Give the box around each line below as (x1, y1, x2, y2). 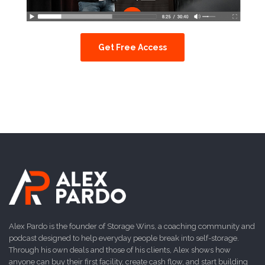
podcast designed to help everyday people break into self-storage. (9, 233, 239, 243)
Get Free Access (98, 43, 167, 53)
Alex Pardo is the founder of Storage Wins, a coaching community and (9, 221, 255, 231)
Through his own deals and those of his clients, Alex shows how (9, 245, 231, 254)
